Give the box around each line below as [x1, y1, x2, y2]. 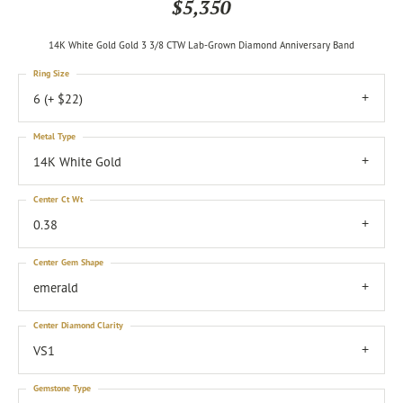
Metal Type [33, 130, 76, 142]
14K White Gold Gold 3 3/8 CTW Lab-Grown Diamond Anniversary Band [49, 39, 354, 51]
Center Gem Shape [33, 256, 103, 268]
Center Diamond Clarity [33, 319, 123, 331]
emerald [33, 280, 78, 296]
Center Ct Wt [33, 193, 83, 205]
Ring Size [33, 67, 69, 79]
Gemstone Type [33, 382, 91, 394]
